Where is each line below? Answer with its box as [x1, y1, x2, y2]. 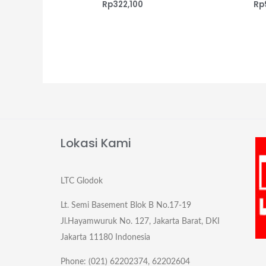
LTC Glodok [61, 177, 103, 186]
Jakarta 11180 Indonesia [61, 233, 150, 242]
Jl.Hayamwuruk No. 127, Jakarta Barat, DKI [61, 217, 220, 226]
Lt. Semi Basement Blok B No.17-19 [61, 201, 191, 210]
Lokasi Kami [61, 135, 131, 152]
